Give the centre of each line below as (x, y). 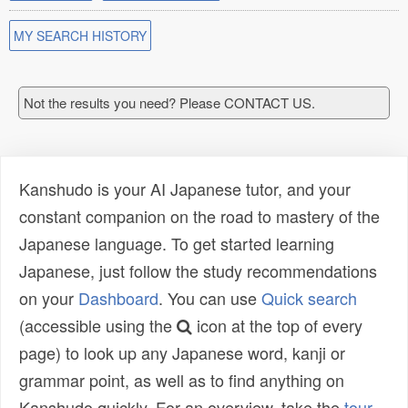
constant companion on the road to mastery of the (199, 216)
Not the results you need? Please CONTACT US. (169, 102)
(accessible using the (98, 325)
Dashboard (118, 298)
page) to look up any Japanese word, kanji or (182, 352)
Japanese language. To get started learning (177, 243)
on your (49, 298)
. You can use (210, 298)
